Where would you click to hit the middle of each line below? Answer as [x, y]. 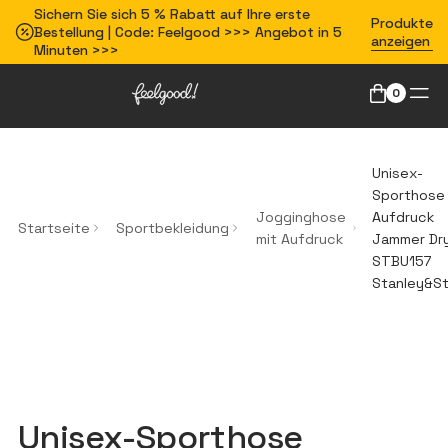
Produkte [401, 23]
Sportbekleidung [173, 228]
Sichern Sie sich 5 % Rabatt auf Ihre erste [172, 14]
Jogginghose [300, 217]
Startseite [53, 228]
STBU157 [401, 261]
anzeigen [400, 41]
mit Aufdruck [299, 239]
